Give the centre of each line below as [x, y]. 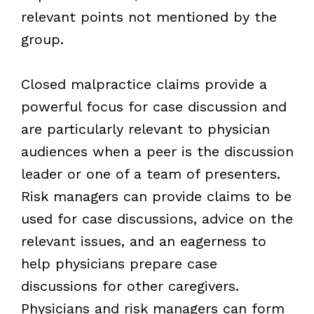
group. [42, 39]
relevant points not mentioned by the [149, 16]
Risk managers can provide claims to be [156, 196]
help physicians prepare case [119, 263]
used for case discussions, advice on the [157, 218]
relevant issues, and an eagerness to [143, 241]
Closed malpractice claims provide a [144, 84]
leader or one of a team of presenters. [150, 173]
